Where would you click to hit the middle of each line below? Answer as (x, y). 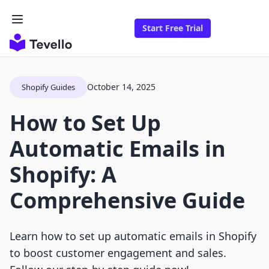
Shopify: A (63, 175)
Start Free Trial (173, 28)
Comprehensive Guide (127, 201)
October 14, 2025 (121, 87)
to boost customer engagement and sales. (118, 253)
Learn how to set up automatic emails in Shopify (133, 236)
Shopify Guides (48, 87)
